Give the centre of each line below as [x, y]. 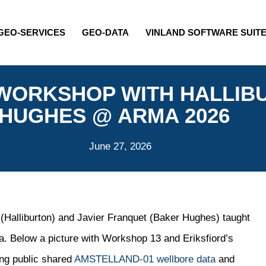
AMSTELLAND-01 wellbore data [145, 259]
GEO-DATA [105, 32]
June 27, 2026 [120, 146]
